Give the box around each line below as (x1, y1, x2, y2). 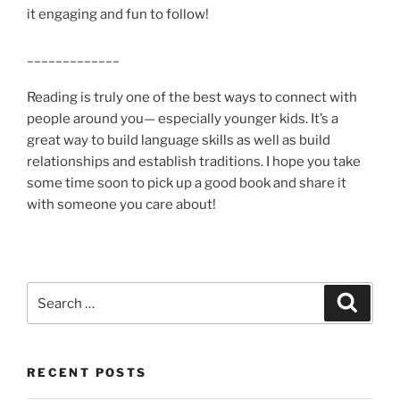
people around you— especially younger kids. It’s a (27, 111, 338, 128)
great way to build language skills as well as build (27, 132, 330, 149)
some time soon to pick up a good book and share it (27, 175, 346, 192)
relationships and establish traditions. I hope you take (27, 154, 361, 171)
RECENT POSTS (27, 365, 147, 380)
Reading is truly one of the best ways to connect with (27, 89, 357, 106)
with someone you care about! (27, 196, 219, 213)
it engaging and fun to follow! (27, 6, 209, 23)
